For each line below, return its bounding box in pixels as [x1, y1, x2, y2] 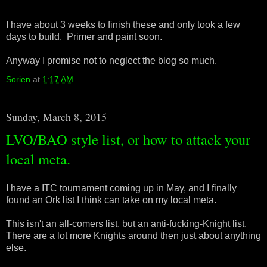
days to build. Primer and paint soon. [6, 31, 162, 42]
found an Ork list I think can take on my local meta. [6, 195, 216, 206]
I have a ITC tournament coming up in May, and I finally [6, 183, 237, 194]
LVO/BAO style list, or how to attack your [6, 129, 250, 149]
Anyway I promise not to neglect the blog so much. [6, 55, 217, 66]
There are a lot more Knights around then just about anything [6, 231, 261, 241]
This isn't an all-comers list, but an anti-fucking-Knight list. [6, 219, 249, 229]
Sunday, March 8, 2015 [6, 109, 107, 124]
